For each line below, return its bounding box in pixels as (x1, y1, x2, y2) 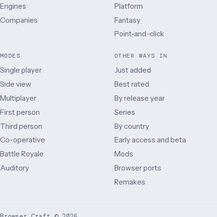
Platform (114, 1, 143, 11)
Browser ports (114, 163, 161, 173)
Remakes (114, 177, 145, 186)
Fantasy (114, 15, 140, 25)
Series (114, 107, 135, 117)
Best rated (114, 79, 149, 89)
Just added (114, 65, 151, 75)
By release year (114, 93, 165, 103)
